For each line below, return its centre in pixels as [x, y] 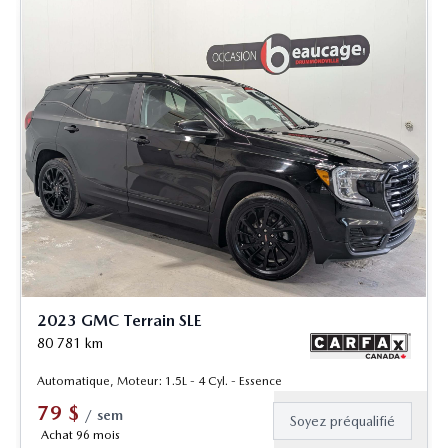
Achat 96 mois [80, 434]
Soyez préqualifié [342, 420]
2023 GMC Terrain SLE [119, 321]
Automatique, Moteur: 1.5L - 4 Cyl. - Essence [159, 380]
